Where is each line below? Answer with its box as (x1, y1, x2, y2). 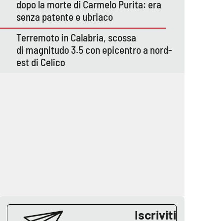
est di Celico (16, 55, 69, 68)
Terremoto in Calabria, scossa (16, 31, 136, 43)
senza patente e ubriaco (16, 10, 113, 23)
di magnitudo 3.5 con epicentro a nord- (16, 43, 172, 56)
